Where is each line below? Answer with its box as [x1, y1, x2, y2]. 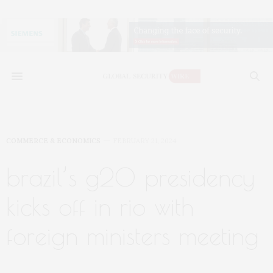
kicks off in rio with [6, 193, 194, 221]
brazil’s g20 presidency [6, 163, 255, 191]
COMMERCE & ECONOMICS [6, 136, 101, 145]
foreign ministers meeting [6, 222, 258, 250]
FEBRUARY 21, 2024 [113, 136, 176, 145]
